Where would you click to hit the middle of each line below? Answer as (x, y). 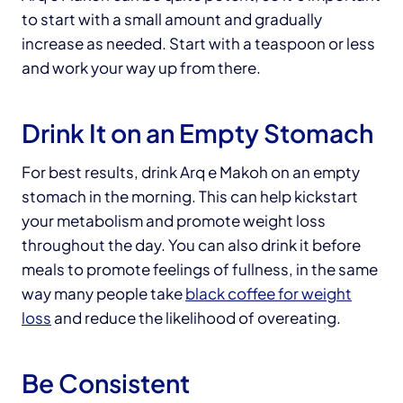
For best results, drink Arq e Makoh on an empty (191, 171)
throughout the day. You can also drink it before (191, 244)
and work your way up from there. (141, 67)
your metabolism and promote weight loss (174, 220)
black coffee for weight (269, 293)
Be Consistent (106, 382)
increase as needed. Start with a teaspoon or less (198, 43)
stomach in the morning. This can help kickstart (190, 196)
